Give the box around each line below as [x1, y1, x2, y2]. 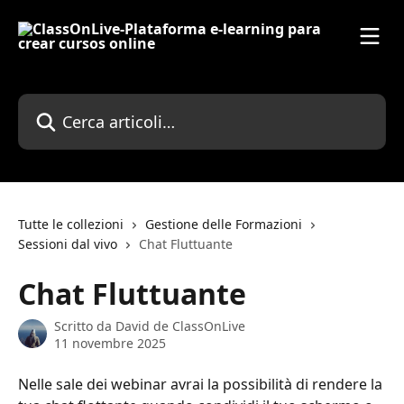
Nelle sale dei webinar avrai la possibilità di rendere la [18, 374, 386, 394]
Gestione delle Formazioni [145, 216, 302, 233]
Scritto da [54, 317, 115, 335]
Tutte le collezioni [18, 216, 124, 233]
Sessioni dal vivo [18, 235, 117, 252]
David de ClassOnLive [115, 317, 245, 335]
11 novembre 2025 [54, 335, 166, 352]
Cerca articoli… [17, 94, 118, 114]
